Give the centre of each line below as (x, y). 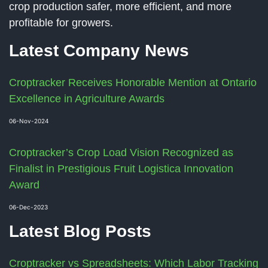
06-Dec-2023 (28, 207)
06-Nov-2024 (29, 121)
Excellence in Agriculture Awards (87, 99)
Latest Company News (99, 51)
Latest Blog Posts (80, 232)
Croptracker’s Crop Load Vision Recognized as (121, 153)
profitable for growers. (61, 23)
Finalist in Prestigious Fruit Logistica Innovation (121, 169)
